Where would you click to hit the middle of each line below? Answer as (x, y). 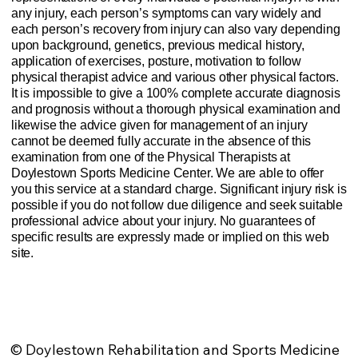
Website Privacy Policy (60, 288)
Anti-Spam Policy (146, 288)
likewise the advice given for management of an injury (159, 125)
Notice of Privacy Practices (68, 314)
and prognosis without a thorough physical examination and (175, 109)
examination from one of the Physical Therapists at (150, 157)
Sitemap (192, 314)
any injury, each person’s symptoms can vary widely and (166, 14)
